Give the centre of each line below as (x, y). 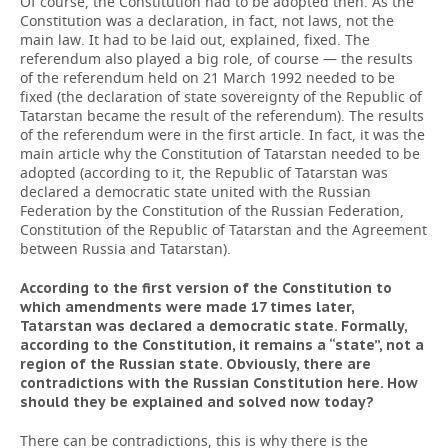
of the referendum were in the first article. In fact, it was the (222, 134)
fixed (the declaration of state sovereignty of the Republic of (221, 96)
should (44, 402)
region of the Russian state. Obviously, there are (195, 364)
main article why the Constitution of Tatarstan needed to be (220, 153)
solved (262, 402)
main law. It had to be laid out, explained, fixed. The (195, 39)
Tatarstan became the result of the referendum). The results (222, 115)
